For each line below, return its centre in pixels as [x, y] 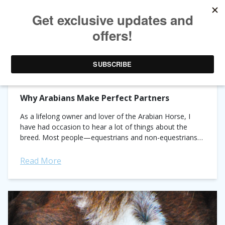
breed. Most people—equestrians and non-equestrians [109, 137]
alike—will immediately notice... [70, 148]
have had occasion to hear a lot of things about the [104, 127]
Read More [41, 161]
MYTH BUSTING [112, 56]
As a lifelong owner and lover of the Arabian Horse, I [105, 116]
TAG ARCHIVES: [41, 56]
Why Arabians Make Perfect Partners [95, 98]
